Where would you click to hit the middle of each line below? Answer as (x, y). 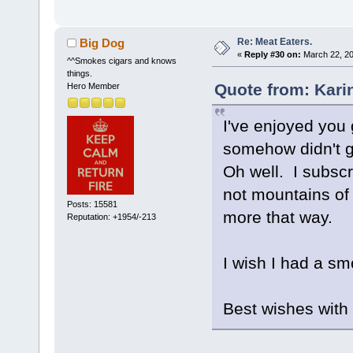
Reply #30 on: (272, 54)
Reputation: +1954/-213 (111, 217)
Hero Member (93, 86)
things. (79, 74)
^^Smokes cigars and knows (121, 61)
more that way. (280, 217)
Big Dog (102, 43)
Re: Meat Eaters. (274, 41)
